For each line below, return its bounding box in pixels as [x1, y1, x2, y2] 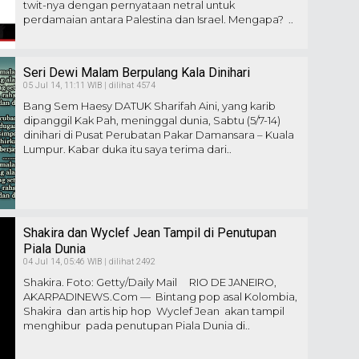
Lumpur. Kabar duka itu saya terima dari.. [23, 143, 232, 155]
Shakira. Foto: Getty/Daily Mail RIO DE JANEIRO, [23, 276, 276, 288]
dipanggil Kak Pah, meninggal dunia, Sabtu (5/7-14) [23, 114, 280, 127]
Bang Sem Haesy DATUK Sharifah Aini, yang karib [23, 99, 276, 112]
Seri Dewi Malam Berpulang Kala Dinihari [23, 65, 250, 80]
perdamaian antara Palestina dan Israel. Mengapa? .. [23, 13, 293, 26]
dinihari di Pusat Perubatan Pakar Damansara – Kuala [23, 128, 294, 141]
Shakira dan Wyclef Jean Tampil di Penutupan [23, 225, 276, 240]
